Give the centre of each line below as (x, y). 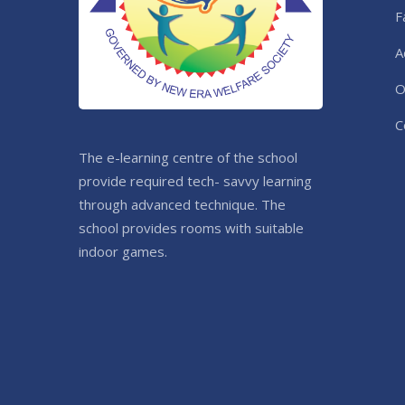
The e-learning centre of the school (188, 157)
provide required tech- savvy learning (195, 180)
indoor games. (123, 251)
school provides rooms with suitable (191, 227)
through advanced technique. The (182, 204)
